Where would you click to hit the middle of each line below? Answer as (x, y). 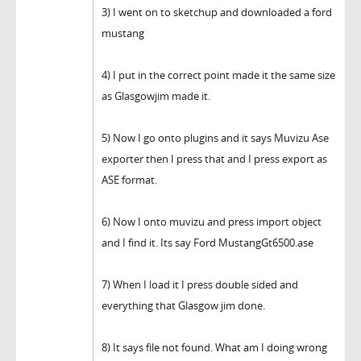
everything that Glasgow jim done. (183, 306)
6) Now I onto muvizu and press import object (212, 222)
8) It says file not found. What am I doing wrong (214, 348)
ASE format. (129, 180)
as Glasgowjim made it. (156, 96)
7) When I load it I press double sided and (200, 285)
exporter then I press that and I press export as (214, 159)
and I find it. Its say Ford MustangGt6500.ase (207, 243)
